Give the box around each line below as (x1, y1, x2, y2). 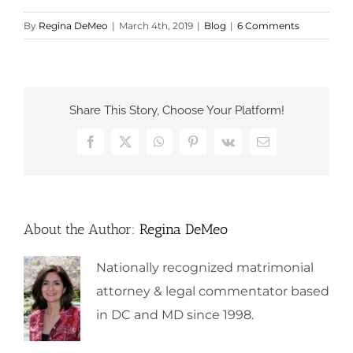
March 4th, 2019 (119, 19, 193, 32)
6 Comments (237, 19, 299, 32)
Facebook (89, 140, 138, 154)
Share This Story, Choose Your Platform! (69, 103, 284, 118)
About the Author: (24, 220, 139, 238)
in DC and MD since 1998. (96, 307, 254, 322)
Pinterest (191, 140, 234, 154)
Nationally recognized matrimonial (96, 259, 314, 275)
